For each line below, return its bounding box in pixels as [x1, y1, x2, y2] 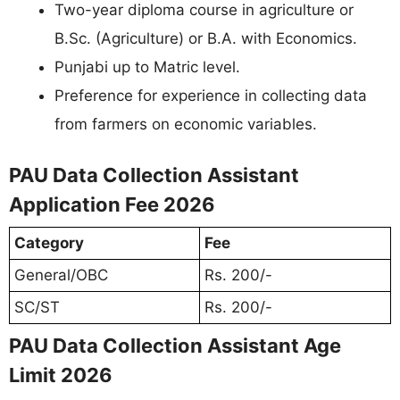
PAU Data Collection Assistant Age [9, 334, 341, 357]
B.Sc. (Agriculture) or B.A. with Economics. [54, 29, 357, 47]
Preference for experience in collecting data [54, 86, 367, 104]
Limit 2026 [9, 363, 112, 387]
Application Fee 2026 [9, 193, 215, 216]
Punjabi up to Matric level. [54, 57, 240, 76]
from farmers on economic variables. [54, 114, 317, 133]
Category [14, 234, 84, 252]
